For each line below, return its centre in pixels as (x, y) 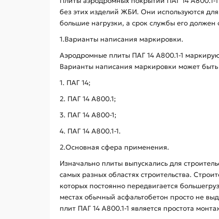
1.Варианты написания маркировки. (121, 39)
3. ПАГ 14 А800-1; (88, 115)
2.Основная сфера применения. (114, 147)
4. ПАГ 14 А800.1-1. (90, 131)
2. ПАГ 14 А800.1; (88, 99)
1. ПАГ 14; (75, 82)
